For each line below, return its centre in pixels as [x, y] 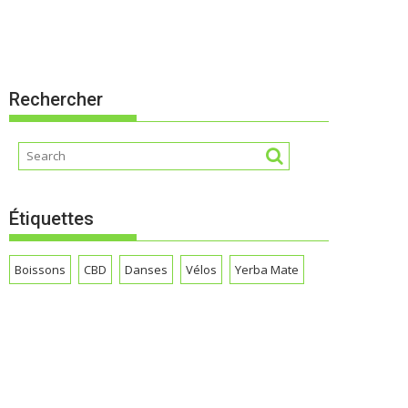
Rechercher [56, 99]
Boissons [40, 270]
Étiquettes [51, 219]
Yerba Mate [267, 270]
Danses [146, 270]
